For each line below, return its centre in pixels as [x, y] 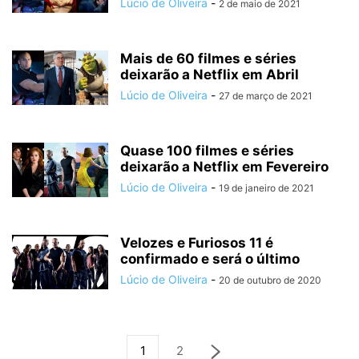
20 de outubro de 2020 [270, 280]
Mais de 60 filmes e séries [208, 58]
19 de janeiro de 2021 [266, 188]
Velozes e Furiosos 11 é [197, 243]
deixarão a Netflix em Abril [210, 75]
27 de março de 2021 [266, 96]
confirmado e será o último [210, 259]
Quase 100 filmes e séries [207, 151]
